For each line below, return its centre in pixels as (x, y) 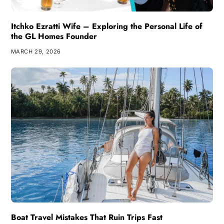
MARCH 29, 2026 (36, 52)
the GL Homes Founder (54, 36)
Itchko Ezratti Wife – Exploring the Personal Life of (106, 26)
